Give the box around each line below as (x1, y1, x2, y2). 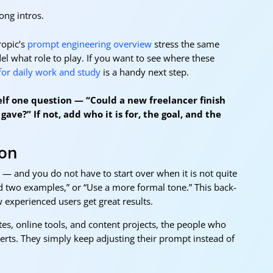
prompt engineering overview (27, 37, 152, 50)
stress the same (152, 37, 219, 50)
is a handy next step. (101, 65, 189, 78)
